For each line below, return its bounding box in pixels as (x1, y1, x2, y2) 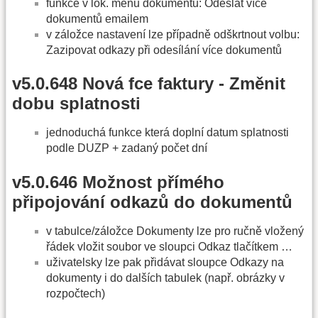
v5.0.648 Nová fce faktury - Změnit (12, 74, 285, 94)
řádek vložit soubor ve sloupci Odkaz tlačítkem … (46, 240, 292, 253)
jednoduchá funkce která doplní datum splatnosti (46, 126, 289, 139)
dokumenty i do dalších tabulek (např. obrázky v (46, 271, 285, 284)
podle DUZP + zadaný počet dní (46, 142, 207, 155)
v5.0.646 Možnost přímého (12, 172, 224, 192)
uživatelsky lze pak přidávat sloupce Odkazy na (46, 256, 284, 268)
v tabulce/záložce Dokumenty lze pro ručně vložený (46, 224, 304, 237)
